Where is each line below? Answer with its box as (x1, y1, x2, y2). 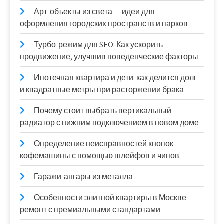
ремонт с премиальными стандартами (20, 204, 160, 215)
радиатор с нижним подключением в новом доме (20, 117, 199, 128)
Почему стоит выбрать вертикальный (34, 105, 171, 116)
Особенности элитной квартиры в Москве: (34, 192, 188, 203)
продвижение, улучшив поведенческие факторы (20, 51, 198, 62)
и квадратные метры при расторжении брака (20, 84, 184, 95)
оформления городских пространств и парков (20, 18, 188, 29)
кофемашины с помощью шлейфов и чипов (20, 150, 179, 161)
